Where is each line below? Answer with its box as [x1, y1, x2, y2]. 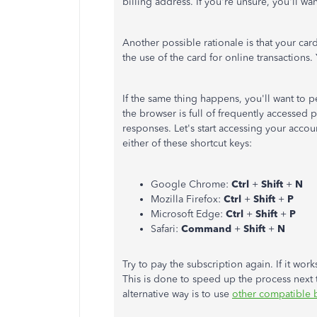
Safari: [151, 223, 181, 235]
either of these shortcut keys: [122, 137, 252, 149]
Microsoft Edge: [151, 208, 226, 220]
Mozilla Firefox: [151, 193, 224, 205]
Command [181, 223, 234, 235]
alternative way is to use [122, 288, 232, 300]
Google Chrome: [151, 178, 231, 190]
